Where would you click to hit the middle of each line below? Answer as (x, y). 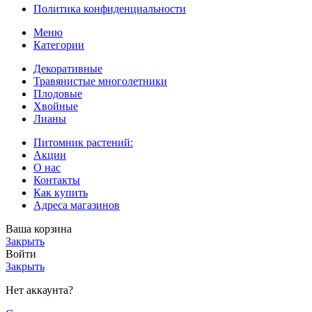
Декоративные (68, 68)
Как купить (61, 192)
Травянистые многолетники (100, 81)
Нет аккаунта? (39, 290)
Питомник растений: (83, 142)
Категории (59, 45)
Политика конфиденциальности (110, 8)
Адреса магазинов (77, 205)
